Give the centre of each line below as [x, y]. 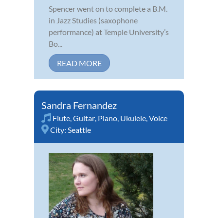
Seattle [79, 130]
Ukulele [133, 118]
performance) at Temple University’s [109, 32]
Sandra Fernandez [79, 105]
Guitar [84, 118]
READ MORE [79, 63]
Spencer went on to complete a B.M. [108, 9]
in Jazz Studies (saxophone [93, 20]
